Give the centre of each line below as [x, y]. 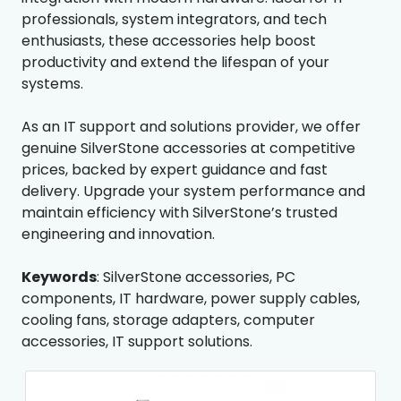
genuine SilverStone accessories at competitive [188, 148]
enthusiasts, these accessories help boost [169, 40]
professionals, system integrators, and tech [174, 19]
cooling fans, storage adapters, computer [168, 320]
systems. [52, 83]
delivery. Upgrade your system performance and [193, 191]
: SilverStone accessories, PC [196, 277]
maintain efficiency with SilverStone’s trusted [179, 212]
